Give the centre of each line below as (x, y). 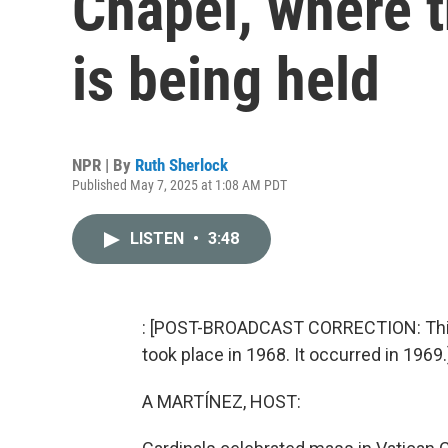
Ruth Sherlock (181, 165)
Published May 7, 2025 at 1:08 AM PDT (179, 185)
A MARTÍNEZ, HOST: (221, 401)
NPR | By (103, 165)
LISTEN (159, 238)
